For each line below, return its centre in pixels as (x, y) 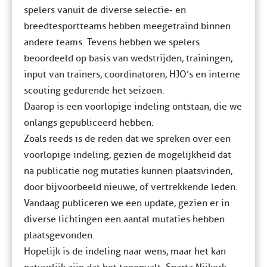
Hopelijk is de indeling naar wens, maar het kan (125, 252)
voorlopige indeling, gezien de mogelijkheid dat (128, 155)
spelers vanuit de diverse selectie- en (105, 10)
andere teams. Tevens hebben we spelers (112, 42)
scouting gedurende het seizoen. (94, 91)
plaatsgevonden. (59, 235)
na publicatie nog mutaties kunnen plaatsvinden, (128, 171)
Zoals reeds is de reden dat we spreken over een (127, 139)
